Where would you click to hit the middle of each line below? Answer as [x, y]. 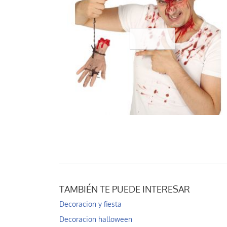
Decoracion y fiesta [90, 204]
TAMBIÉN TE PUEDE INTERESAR [125, 189]
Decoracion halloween [96, 219]
